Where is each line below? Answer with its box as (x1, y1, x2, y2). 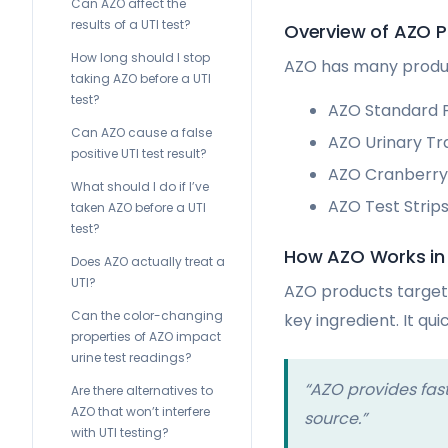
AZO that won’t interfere (71, 403, 210, 420)
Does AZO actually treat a (71, 253, 225, 270)
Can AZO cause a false (71, 124, 212, 141)
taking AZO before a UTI (71, 70, 211, 87)
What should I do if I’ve (71, 178, 209, 195)
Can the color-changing (71, 307, 223, 324)
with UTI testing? (71, 424, 169, 441)
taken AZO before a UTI (71, 199, 206, 216)
